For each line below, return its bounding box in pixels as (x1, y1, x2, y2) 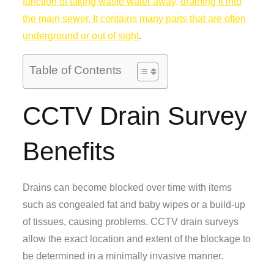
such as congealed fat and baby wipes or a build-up (23, 199, 246, 210)
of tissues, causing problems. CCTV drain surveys (23, 216, 239, 227)
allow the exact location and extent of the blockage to (23, 233, 251, 244)
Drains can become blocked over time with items (23, 182, 232, 193)
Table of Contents (29, 63, 122, 76)
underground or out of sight (23, 30, 139, 41)
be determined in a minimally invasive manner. (23, 250, 224, 261)
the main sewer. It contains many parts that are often (23, 13, 246, 24)
